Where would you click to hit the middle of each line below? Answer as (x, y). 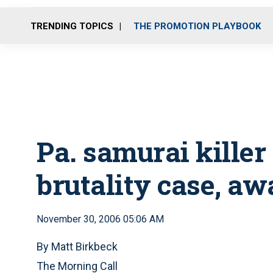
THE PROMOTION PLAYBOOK (197, 26)
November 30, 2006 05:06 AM (100, 219)
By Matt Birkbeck (77, 246)
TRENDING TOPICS (72, 26)
